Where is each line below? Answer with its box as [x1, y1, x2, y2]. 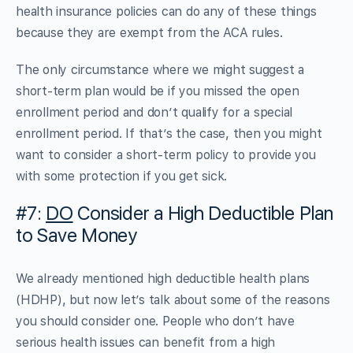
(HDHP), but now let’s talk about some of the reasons [16, 292, 330, 307]
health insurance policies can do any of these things [16, 3, 317, 19]
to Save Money [16, 223, 137, 247]
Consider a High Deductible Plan [72, 201, 333, 225]
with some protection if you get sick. [16, 168, 228, 184]
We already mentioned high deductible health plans [16, 270, 310, 286]
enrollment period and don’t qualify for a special [16, 104, 293, 120]
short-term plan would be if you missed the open [16, 83, 299, 98]
